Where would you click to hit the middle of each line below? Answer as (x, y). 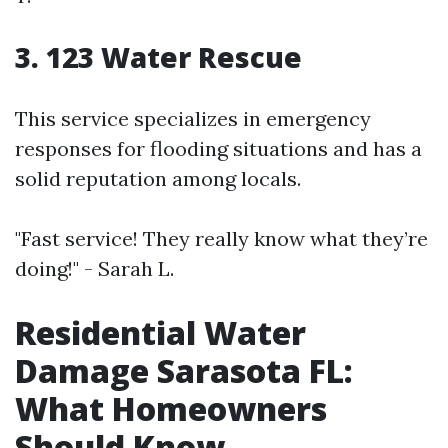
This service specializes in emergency (193, 118)
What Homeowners (171, 408)
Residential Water (160, 332)
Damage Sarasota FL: (184, 370)
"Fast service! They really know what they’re (221, 238)
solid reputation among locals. (158, 178)
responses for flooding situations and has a (218, 148)
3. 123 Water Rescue (158, 57)
